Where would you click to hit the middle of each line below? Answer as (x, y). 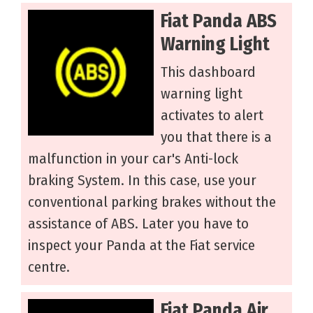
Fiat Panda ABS (219, 21)
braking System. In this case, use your (142, 181)
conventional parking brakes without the (152, 202)
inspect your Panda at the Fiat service (141, 246)
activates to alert (212, 116)
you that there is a (216, 137)
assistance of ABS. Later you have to (138, 224)
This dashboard (208, 72)
